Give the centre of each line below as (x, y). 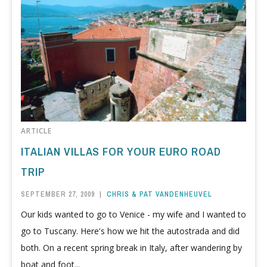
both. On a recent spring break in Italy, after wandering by (131, 247)
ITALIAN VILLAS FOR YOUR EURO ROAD (121, 152)
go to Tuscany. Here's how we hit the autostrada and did (130, 231)
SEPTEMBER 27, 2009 (58, 195)
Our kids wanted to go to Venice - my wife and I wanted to (133, 214)
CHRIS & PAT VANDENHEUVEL (159, 195)
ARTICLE (36, 131)
